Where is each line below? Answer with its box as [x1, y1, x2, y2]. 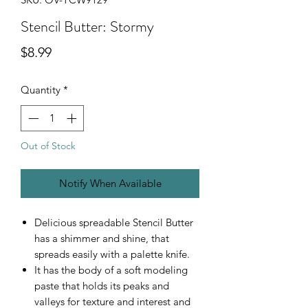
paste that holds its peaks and [34, 279, 169, 293]
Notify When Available [58, 177, 162, 190]
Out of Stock [21, 140, 76, 153]
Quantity [21, 82, 60, 96]
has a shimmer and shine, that [34, 232, 169, 245]
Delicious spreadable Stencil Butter [34, 216, 193, 230]
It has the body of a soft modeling [34, 263, 188, 277]
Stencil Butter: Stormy [21, 15, 154, 37]
